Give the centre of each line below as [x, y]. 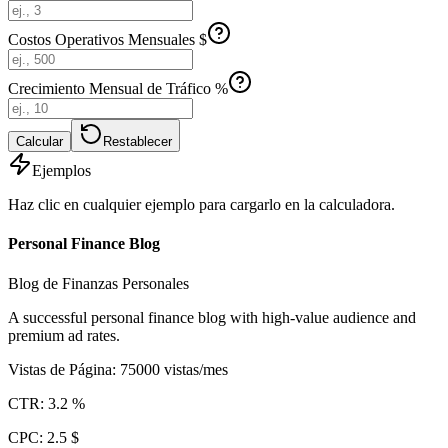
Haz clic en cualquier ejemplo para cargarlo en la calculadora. [201, 204]
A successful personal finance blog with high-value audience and [212, 317]
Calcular [39, 141]
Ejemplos [61, 170]
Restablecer [137, 141]
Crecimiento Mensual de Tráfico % [118, 88]
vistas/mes [196, 369]
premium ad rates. [64, 335]
